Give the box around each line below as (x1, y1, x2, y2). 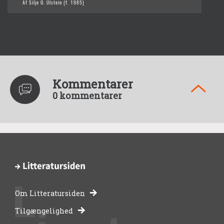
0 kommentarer (52, 89, 122, 102)
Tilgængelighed (15, 205, 73, 215)
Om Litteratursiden (15, 188, 85, 198)
